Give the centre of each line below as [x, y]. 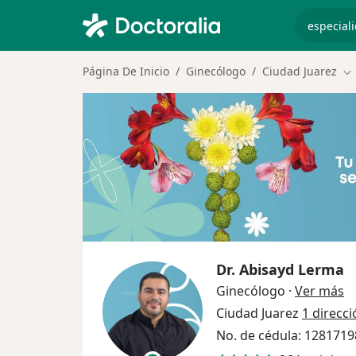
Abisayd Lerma [292, 269]
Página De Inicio [126, 71]
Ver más [319, 290]
